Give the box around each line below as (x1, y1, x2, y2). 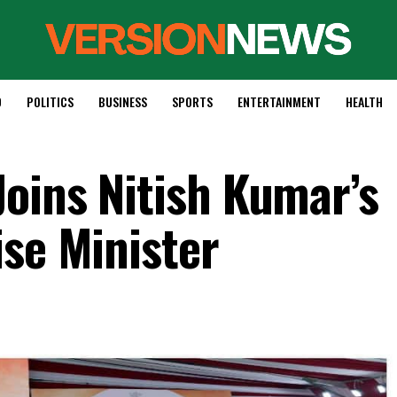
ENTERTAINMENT (237, 92, 321, 111)
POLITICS (26, 92, 74, 111)
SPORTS (171, 92, 213, 111)
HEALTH (345, 92, 383, 111)
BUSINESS (97, 92, 147, 111)
